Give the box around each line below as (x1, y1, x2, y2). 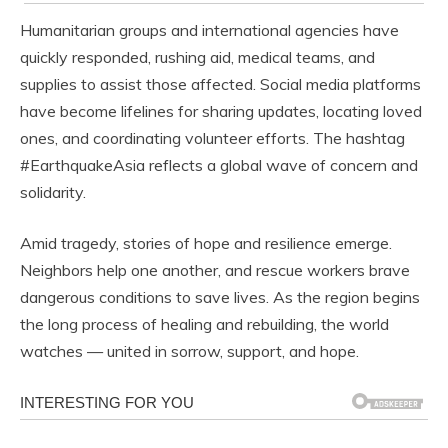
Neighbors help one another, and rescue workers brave (20, 259, 410, 280)
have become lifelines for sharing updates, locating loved (20, 100, 422, 121)
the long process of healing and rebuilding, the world (20, 313, 389, 334)
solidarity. (20, 181, 86, 202)
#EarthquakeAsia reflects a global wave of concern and (20, 154, 418, 175)
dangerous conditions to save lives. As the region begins (20, 286, 420, 307)
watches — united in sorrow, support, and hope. (20, 340, 359, 361)
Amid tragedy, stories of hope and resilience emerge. (20, 232, 392, 253)
